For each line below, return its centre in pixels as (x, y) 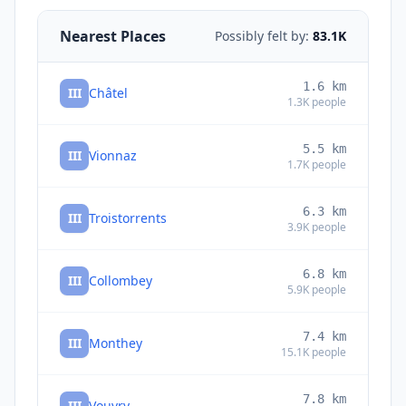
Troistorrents (128, 217)
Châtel (108, 92)
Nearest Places (113, 36)
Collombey (121, 280)
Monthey (116, 343)
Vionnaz (113, 155)
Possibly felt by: (264, 35)
